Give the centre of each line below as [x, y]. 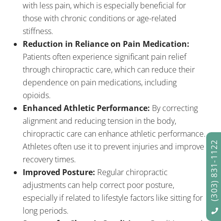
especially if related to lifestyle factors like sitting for [113, 198]
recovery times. [49, 159]
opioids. [37, 95]
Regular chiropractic [131, 172]
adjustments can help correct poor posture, [98, 185]
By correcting [174, 108]
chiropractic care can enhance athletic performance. [114, 134]
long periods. [46, 211]
